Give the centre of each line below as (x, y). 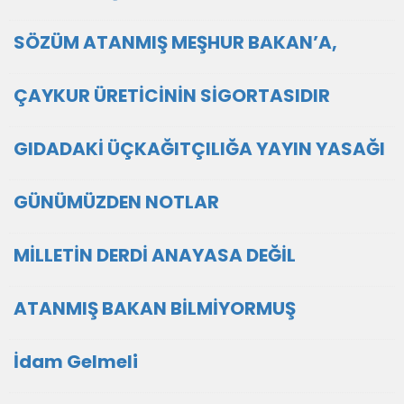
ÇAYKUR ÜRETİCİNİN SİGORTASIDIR (172, 96)
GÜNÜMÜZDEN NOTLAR (116, 202)
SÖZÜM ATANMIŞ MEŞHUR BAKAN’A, (175, 42)
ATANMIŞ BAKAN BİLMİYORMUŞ (155, 308)
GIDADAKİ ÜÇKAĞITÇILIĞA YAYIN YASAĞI (199, 149)
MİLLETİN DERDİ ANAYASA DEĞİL (155, 255)
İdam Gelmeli (76, 362)
